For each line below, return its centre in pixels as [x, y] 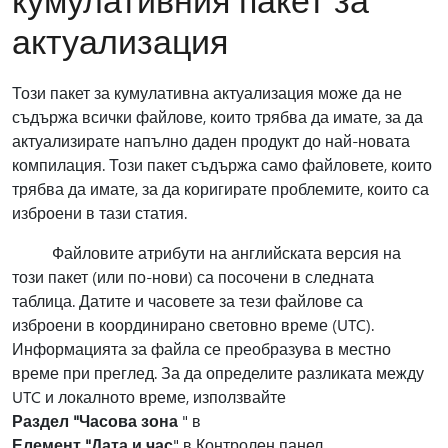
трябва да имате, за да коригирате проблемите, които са [220, 188]
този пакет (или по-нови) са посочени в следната [193, 276]
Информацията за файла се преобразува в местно [201, 348]
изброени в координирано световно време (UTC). [193, 324]
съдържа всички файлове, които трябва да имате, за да [217, 116]
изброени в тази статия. [99, 212]
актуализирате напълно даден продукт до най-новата [211, 140]
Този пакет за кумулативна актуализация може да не [207, 92]
